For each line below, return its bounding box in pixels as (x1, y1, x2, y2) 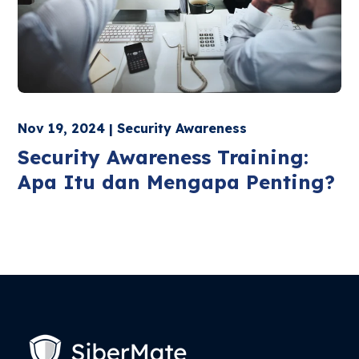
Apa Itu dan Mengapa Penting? (18, 170, 336, 195)
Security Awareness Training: (18, 145, 309, 170)
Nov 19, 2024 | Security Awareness (18, 120, 248, 137)
